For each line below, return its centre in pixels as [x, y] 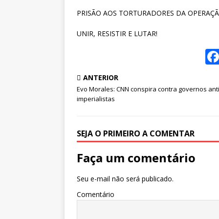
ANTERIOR [101, 78]
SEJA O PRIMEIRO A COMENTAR [136, 134]
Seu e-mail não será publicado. [125, 179]
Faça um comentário [136, 158]
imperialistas [96, 99]
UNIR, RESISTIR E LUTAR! [117, 34]
